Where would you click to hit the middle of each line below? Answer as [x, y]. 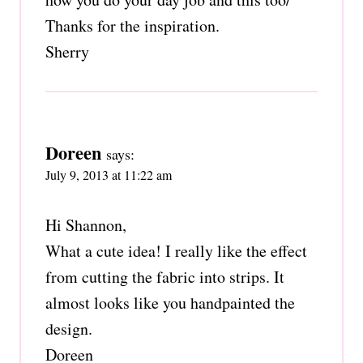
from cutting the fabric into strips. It [165, 276]
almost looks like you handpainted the [170, 302]
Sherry [67, 51]
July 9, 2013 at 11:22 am [109, 174]
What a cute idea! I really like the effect [176, 250]
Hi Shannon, [86, 224]
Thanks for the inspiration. [132, 25]
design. [69, 328]
